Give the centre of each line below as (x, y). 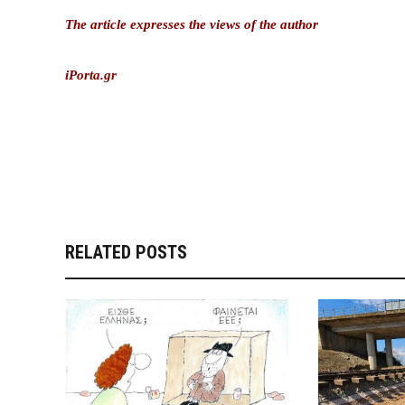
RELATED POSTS (126, 253)
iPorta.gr (94, 75)
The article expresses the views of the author (192, 25)
